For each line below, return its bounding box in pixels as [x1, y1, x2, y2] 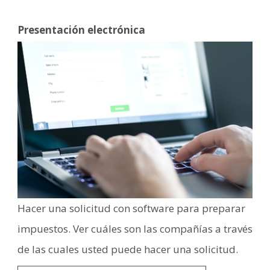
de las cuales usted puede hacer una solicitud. [17, 242, 240, 257]
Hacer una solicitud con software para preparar [17, 201, 245, 216]
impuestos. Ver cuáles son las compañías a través [17, 222, 253, 236]
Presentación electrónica [17, 23, 145, 37]
